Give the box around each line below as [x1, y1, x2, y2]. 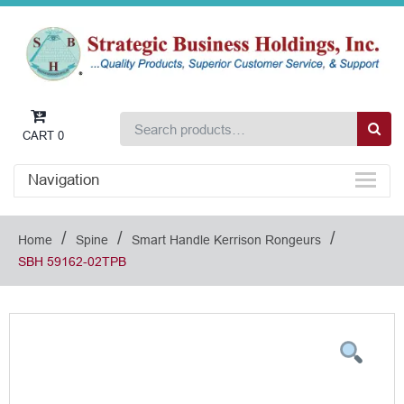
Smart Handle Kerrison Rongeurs [132, 233, 321, 248]
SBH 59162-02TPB [18, 254, 126, 270]
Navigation [28, 171, 99, 189]
